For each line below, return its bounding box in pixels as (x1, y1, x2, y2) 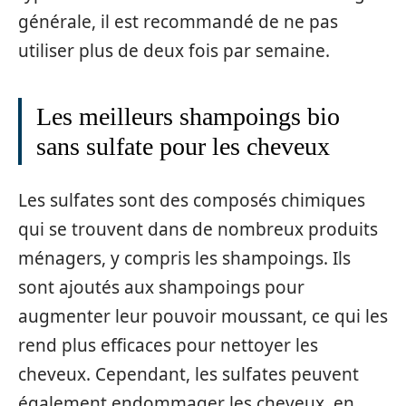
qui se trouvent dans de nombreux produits (18, 217, 378, 241)
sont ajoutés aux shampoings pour (18, 275, 304, 299)
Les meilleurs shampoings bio (36, 102, 340, 131)
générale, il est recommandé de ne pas (18, 10, 338, 34)
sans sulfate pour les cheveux (36, 132, 330, 161)
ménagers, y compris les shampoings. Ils (18, 246, 351, 270)
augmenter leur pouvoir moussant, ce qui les (18, 304, 388, 328)
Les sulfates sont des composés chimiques (18, 188, 365, 212)
